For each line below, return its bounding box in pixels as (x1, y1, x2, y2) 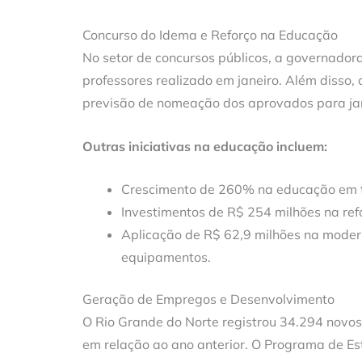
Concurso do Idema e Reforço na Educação (82, 27, 338, 44)
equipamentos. (121, 249, 211, 266)
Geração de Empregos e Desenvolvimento (82, 291, 335, 308)
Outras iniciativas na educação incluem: (82, 137, 327, 154)
